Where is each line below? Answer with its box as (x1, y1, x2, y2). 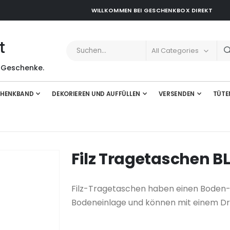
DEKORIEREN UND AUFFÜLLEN (52, 89, 140, 98)
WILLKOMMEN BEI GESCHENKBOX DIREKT (91, 6, 213, 14)
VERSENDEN (158, 89, 195, 98)
